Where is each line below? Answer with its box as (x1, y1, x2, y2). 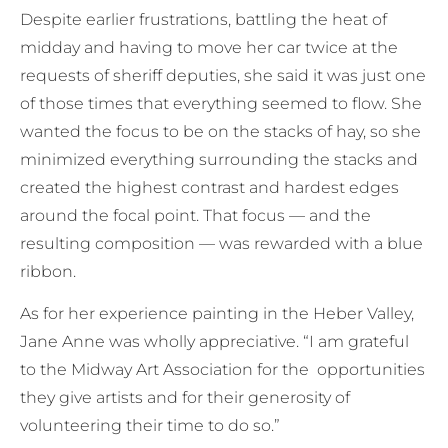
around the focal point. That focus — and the (20, 205, 371, 225)
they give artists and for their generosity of (20, 388, 350, 408)
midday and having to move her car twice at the (20, 37, 398, 57)
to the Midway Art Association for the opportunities (20, 360, 425, 380)
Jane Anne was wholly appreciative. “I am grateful (20, 332, 409, 352)
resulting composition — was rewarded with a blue (20, 233, 423, 253)
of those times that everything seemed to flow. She (20, 93, 422, 113)
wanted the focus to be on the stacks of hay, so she (20, 121, 421, 141)
